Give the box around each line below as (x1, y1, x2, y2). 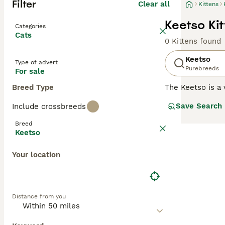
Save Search (176, 101, 222, 110)
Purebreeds (185, 65, 219, 72)
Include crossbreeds (12, 102, 86, 111)
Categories (15, 23, 46, 30)
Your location (12, 150, 60, 159)
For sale (15, 67, 45, 76)
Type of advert (15, 59, 58, 66)
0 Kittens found (165, 37, 221, 46)
